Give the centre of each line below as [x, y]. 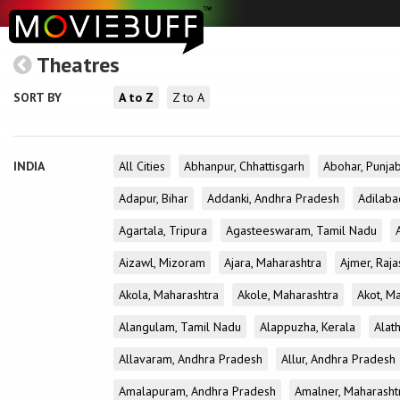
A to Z [136, 97]
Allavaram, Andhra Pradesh [191, 359]
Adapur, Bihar [154, 198]
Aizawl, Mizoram [162, 262]
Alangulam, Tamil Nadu [180, 327]
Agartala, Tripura [163, 230]
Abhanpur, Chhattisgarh [244, 166]
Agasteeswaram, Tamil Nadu [301, 230]
